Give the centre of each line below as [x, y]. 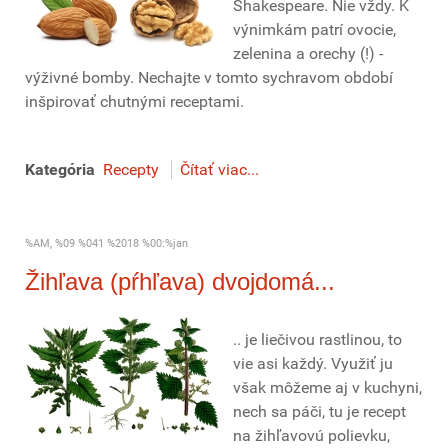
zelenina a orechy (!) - [308, 53]
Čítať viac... [219, 169]
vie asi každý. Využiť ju [313, 363]
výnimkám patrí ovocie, [314, 29]
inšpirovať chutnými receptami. [134, 101]
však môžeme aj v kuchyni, [327, 387]
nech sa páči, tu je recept [319, 411]
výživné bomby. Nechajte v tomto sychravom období [209, 77]
